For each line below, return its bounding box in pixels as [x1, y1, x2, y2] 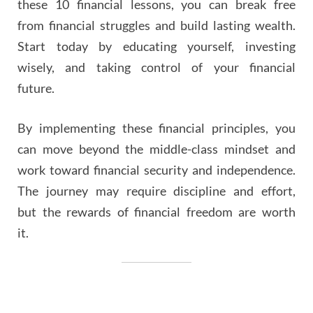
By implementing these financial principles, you [17, 120, 296, 136]
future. [17, 80, 54, 96]
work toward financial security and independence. [17, 162, 296, 178]
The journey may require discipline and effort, [17, 183, 296, 199]
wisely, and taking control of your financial [17, 59, 296, 75]
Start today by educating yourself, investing [17, 38, 296, 54]
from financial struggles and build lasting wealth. [17, 17, 296, 34]
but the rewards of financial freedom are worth [17, 204, 296, 220]
